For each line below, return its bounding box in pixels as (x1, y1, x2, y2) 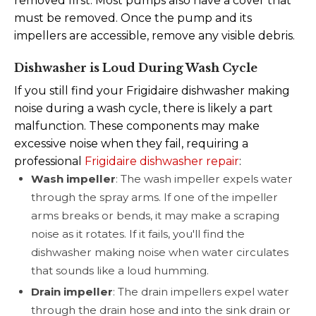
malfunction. (14, 119, 89, 133)
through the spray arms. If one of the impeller (31, 190, 278, 204)
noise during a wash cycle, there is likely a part (14, 101, 273, 115)
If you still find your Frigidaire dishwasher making (14, 83, 290, 97)
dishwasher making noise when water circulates (31, 245, 288, 259)
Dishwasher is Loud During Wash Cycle (14, 60, 257, 75)
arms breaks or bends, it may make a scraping (31, 208, 279, 222)
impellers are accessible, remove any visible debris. (14, 28, 295, 42)
